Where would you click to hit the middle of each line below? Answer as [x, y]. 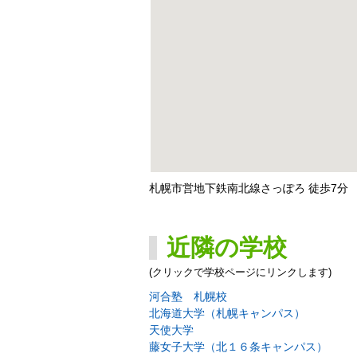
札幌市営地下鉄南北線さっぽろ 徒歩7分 [249, 188]
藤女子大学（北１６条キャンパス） [238, 347]
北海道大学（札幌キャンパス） [227, 314]
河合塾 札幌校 [188, 297]
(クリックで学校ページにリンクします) [240, 273]
